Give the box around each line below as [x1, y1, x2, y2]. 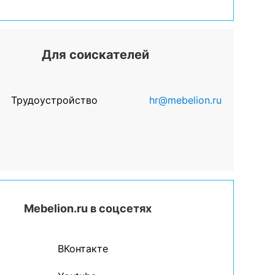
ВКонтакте [58, 242, 109, 255]
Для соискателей [42, 47, 150, 62]
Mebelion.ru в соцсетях [24, 202, 152, 215]
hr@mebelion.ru [149, 94, 222, 106]
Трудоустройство [11, 94, 98, 106]
